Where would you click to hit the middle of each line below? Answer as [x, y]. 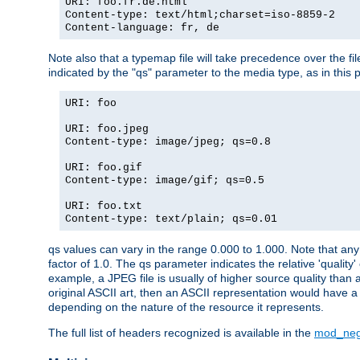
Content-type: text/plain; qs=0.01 [171, 219]
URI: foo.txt [104, 207]
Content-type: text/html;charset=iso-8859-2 [200, 15]
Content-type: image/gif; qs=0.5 [165, 181]
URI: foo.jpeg [107, 129]
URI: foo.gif [104, 168]
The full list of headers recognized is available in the [181, 333]
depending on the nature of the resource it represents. [186, 307]
